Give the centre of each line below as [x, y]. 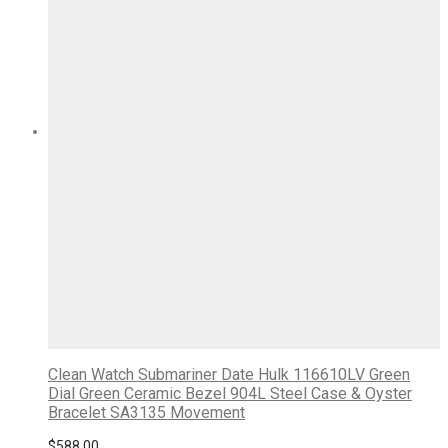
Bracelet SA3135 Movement [146, 412]
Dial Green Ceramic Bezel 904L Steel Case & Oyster [230, 393]
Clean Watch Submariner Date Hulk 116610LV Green [229, 374]
